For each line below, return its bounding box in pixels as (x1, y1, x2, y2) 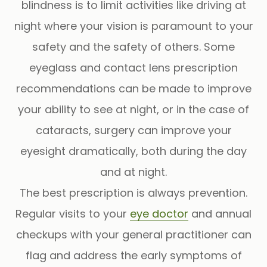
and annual (188, 206, 252, 221)
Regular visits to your (15, 206, 130, 221)
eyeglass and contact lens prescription (29, 60, 238, 75)
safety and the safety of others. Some (32, 39, 235, 54)
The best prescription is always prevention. (20, 185, 247, 200)
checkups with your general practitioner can (15, 226, 252, 242)
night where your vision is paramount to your (14, 18, 253, 33)
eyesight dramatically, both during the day (20, 143, 247, 159)
